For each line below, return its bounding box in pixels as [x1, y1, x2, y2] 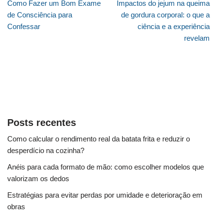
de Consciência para [7, 10, 72, 19]
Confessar [7, 22, 40, 31]
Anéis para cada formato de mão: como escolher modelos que [7, 162, 204, 171]
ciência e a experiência [138, 22, 210, 31]
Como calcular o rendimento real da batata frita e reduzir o [7, 134, 190, 143]
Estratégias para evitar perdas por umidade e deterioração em [7, 190, 202, 199]
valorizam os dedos [7, 174, 69, 183]
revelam [184, 33, 210, 42]
